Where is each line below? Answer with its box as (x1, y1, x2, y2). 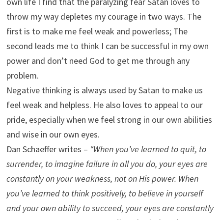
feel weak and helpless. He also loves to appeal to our (6, 99, 203, 110)
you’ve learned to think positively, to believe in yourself (6, 188, 203, 199)
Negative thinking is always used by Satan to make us (6, 84, 203, 96)
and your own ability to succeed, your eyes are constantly (6, 202, 214, 214)
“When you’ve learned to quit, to (89, 143, 206, 155)
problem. (6, 70, 39, 81)
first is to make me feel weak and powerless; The (6, 26, 188, 37)
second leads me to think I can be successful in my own (6, 40, 209, 52)
